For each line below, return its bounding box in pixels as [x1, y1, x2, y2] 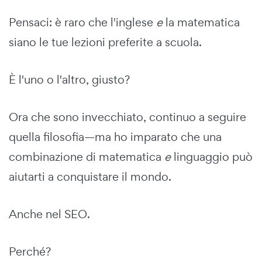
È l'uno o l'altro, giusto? [9, 71, 130, 87]
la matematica [163, 14, 240, 30]
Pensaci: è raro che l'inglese [9, 14, 156, 30]
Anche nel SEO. [9, 206, 90, 222]
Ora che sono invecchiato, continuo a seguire [9, 109, 246, 125]
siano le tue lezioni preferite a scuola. [9, 34, 202, 50]
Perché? [9, 243, 51, 259]
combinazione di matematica [9, 149, 164, 164]
